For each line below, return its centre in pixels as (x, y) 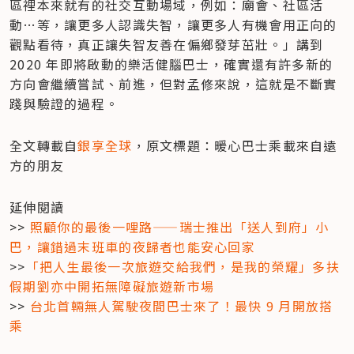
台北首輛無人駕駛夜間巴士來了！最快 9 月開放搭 (179, 305)
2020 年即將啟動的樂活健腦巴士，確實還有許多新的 (171, 64)
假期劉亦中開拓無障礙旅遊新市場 (112, 286)
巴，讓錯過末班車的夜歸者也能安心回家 (133, 246)
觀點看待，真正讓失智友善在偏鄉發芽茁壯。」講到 (167, 44)
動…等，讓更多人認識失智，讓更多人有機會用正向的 (173, 24)
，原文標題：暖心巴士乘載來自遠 (235, 145)
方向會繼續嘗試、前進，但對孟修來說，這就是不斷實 (173, 83)
